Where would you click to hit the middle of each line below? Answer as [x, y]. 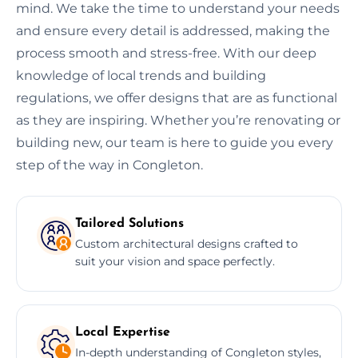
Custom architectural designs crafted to [187, 243]
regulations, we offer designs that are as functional [177, 97]
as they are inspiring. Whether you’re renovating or [178, 120]
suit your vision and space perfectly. [175, 261]
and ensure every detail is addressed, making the [173, 30]
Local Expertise [123, 332]
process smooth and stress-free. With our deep [166, 53]
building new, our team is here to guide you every [175, 142]
